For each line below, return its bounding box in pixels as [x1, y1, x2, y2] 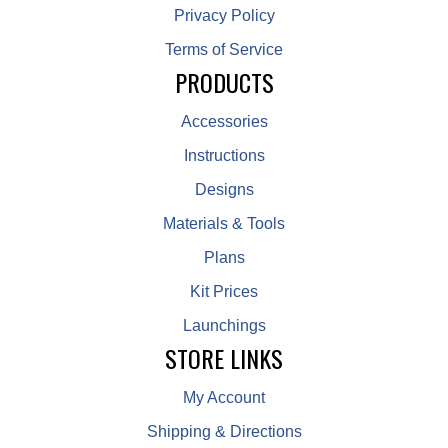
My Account [183, 389, 265, 407]
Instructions [183, 147, 265, 165]
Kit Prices [190, 283, 258, 301]
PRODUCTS [174, 64, 274, 101]
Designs [194, 181, 254, 199]
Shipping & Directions [146, 423, 302, 441]
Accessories [180, 113, 268, 131]
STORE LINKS [165, 340, 283, 377]
